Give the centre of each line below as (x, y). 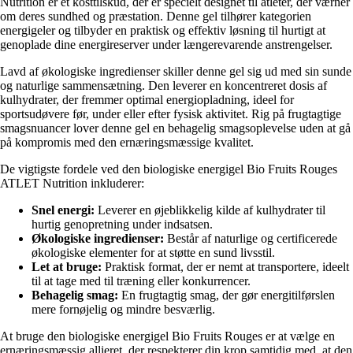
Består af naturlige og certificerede (251, 238)
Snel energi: (63, 210)
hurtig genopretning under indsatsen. (122, 224)
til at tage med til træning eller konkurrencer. (141, 281)
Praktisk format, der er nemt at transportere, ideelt (225, 266)
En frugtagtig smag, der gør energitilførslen (227, 295)
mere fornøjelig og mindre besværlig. (123, 309)
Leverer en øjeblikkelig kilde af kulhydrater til (210, 210)
